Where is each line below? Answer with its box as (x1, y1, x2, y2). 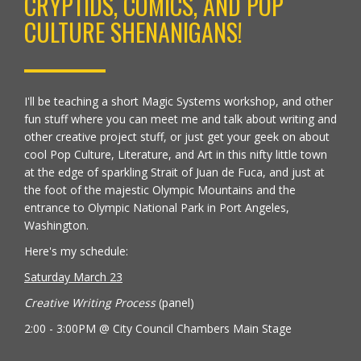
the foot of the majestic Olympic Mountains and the (24, 182, 296, 197)
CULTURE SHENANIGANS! (24, 14, 243, 50)
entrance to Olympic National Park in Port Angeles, (24, 200, 289, 215)
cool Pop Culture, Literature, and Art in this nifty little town (24, 147, 327, 162)
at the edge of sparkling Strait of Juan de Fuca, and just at (24, 164, 325, 180)
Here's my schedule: (24, 243, 128, 259)
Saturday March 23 (24, 269, 122, 284)
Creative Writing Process (24, 295, 156, 310)
